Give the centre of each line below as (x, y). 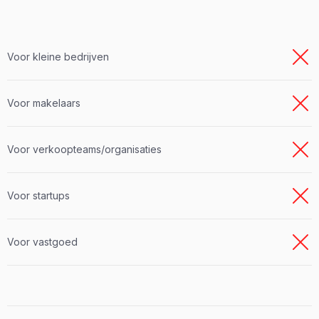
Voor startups (38, 196)
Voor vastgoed (42, 242)
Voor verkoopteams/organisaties (84, 150)
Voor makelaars (44, 103)
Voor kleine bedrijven (58, 57)
